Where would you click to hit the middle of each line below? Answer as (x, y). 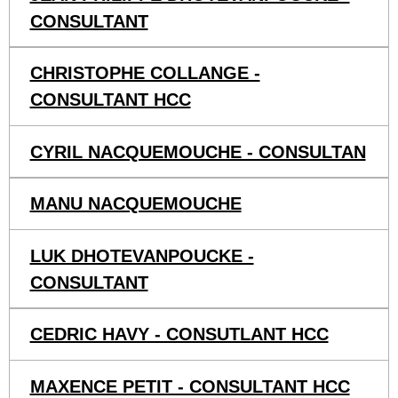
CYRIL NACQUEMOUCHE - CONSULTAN (198, 151)
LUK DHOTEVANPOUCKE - (142, 255)
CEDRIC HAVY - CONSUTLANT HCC (179, 334)
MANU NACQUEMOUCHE (135, 204)
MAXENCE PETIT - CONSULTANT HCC (190, 386)
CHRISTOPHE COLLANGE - (145, 73)
